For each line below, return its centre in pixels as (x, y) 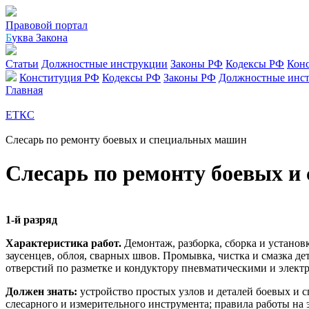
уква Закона (40, 38)
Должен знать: (41, 292)
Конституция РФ (59, 78)
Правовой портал (47, 25)
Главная (24, 90)
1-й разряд (31, 220)
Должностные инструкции (104, 64)
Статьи (22, 64)
